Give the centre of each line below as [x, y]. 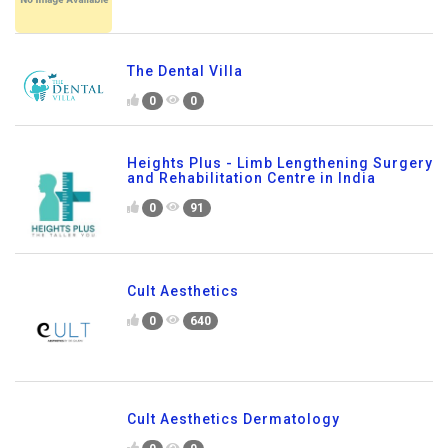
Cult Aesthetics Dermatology [233, 419]
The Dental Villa [185, 71]
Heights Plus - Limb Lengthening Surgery [280, 163]
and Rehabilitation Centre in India [251, 178]
